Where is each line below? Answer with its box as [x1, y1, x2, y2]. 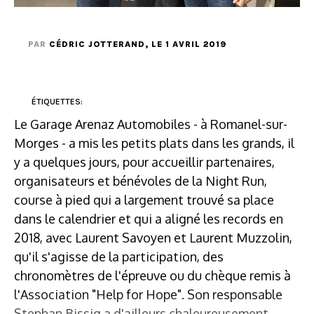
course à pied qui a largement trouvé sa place [14, 191, 274, 207]
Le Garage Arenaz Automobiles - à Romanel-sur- [14, 116, 287, 132]
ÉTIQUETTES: [32, 96, 83, 107]
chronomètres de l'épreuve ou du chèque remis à [14, 267, 291, 283]
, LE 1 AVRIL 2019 [145, 39, 226, 49]
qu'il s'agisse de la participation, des [14, 248, 224, 264]
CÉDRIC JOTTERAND [49, 39, 145, 49]
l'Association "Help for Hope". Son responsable [14, 286, 282, 302]
